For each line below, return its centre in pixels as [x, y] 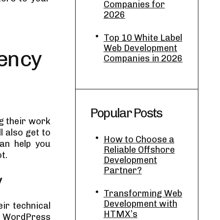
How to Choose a [139, 139]
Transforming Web [143, 193]
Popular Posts [126, 113]
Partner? [123, 170]
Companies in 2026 [143, 58]
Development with [140, 204]
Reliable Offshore [139, 150]
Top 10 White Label [143, 38]
